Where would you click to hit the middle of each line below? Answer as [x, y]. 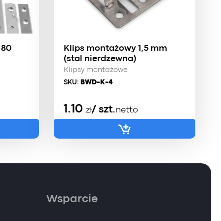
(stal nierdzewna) [100, 59]
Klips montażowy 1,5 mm [115, 49]
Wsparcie [72, 199]
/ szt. [103, 110]
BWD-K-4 [96, 82]
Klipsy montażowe [95, 70]
